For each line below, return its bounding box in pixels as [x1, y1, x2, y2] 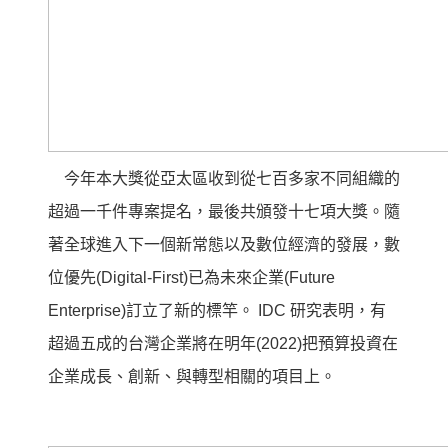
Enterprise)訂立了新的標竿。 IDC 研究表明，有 [48, 301, 386, 319]
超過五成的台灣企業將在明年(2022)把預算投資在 [48, 334, 398, 352]
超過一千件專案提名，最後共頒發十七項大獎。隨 [48, 202, 400, 220]
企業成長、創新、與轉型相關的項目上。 [48, 367, 336, 385]
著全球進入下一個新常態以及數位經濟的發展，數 [48, 235, 400, 253]
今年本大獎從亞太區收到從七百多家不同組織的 [48, 169, 400, 187]
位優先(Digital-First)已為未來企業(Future [48, 268, 335, 286]
